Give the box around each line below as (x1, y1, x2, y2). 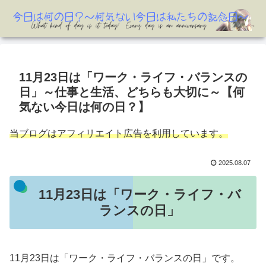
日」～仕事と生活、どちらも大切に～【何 (19, 85, 245, 99)
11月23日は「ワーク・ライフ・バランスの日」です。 (9, 253, 240, 264)
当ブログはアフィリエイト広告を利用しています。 (9, 128, 228, 138)
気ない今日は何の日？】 (19, 100, 150, 113)
